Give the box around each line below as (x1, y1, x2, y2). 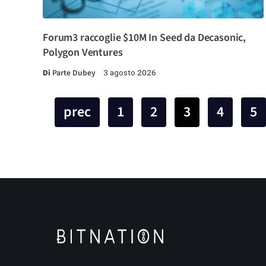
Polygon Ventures (43, 45, 123, 61)
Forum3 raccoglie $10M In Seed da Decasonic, (43, 30, 246, 46)
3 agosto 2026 (103, 68, 156, 78)
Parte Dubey (52, 67, 96, 79)
